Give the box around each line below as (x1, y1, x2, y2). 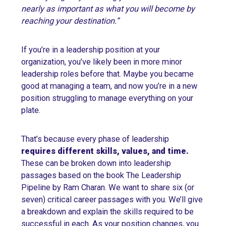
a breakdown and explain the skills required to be (21, 207, 194, 217)
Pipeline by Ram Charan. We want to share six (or (21, 183, 194, 193)
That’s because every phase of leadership (21, 134, 169, 144)
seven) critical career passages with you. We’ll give (21, 195, 203, 205)
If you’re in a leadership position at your (21, 45, 160, 55)
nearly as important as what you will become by (21, 4, 195, 14)
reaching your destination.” (21, 16, 119, 26)
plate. (21, 105, 40, 116)
